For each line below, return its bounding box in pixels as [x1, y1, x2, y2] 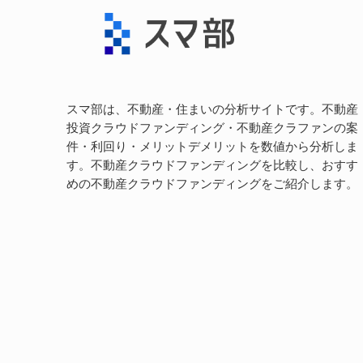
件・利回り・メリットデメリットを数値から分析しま [66, 139, 358, 153]
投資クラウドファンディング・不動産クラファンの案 [66, 121, 358, 135]
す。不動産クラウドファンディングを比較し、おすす [66, 158, 358, 172]
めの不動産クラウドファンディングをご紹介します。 [66, 177, 358, 190]
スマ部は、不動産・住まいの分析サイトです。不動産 [66, 102, 358, 116]
